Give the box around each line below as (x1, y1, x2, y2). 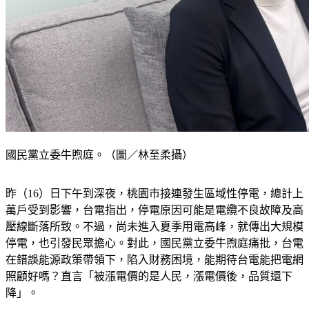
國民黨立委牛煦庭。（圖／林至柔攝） (6, 166, 193, 178)
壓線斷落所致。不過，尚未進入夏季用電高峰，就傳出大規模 (6, 237, 303, 250)
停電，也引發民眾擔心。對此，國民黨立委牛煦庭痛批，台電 (6, 254, 303, 266)
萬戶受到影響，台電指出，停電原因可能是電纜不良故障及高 (6, 221, 303, 233)
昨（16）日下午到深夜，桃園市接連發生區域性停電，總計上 (6, 204, 303, 217)
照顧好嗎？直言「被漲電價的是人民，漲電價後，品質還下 (6, 287, 292, 299)
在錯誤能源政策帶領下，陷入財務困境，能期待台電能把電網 (6, 270, 303, 283)
